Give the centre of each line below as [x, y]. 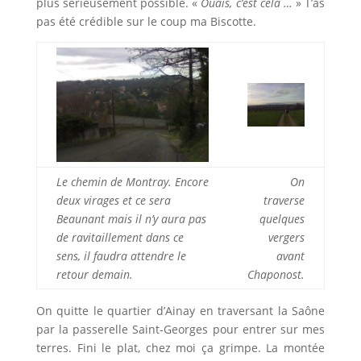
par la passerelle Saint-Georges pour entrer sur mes [180, 330]
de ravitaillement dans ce [120, 238]
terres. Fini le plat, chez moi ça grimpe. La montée [180, 348]
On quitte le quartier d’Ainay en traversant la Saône [180, 311]
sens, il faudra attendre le [121, 256]
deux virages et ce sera [113, 201]
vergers [286, 238]
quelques [282, 219]
